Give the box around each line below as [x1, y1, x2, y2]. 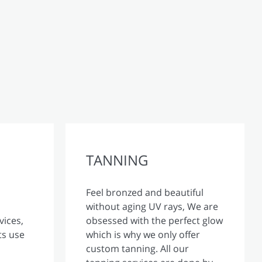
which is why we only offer [86, 227, 200, 241]
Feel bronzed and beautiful [86, 185, 204, 199]
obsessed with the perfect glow [86, 213, 223, 227]
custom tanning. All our [86, 242, 189, 255]
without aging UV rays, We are [86, 199, 218, 213]
